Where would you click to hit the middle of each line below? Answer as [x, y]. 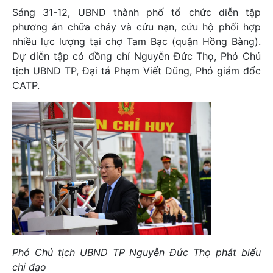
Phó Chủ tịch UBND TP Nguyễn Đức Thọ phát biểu [136, 252]
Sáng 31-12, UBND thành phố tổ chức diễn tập [136, 12]
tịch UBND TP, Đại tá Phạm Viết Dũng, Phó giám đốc [136, 71]
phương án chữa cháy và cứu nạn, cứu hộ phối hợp [136, 27]
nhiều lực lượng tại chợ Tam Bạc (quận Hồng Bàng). [136, 41]
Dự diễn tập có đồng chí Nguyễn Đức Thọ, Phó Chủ [136, 56]
